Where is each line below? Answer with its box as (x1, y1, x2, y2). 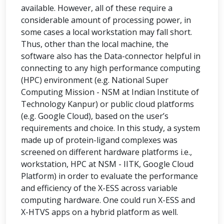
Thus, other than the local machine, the (21, 38, 168, 49)
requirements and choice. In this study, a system (21, 122, 200, 133)
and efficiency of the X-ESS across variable (21, 182, 177, 193)
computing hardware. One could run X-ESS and (21, 194, 195, 205)
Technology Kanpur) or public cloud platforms (21, 98, 194, 109)
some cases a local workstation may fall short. (21, 26, 192, 37)
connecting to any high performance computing (21, 62, 200, 73)
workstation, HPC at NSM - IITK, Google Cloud (21, 158, 193, 169)
